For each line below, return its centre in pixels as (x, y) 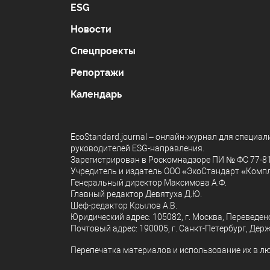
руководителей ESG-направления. (137, 149)
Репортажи (97, 73)
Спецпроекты (103, 51)
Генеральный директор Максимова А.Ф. (149, 183)
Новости (91, 30)
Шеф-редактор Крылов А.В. (124, 206)
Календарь (96, 95)
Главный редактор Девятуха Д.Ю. (136, 194)
